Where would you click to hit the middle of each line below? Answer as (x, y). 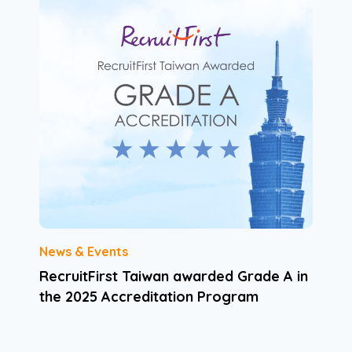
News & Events (83, 251)
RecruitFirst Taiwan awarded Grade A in (173, 276)
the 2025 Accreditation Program (148, 296)
